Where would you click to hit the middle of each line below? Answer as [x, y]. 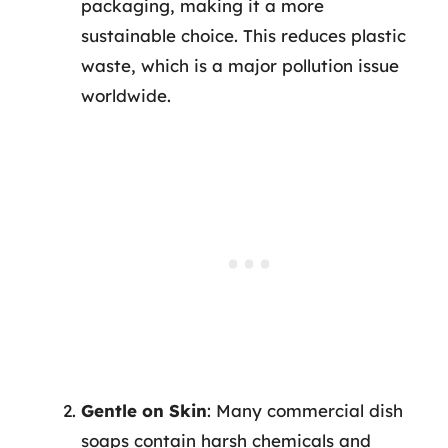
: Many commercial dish [305, 410]
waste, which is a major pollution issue [240, 65]
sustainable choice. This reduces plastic [243, 35]
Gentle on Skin [144, 410]
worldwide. [126, 95]
